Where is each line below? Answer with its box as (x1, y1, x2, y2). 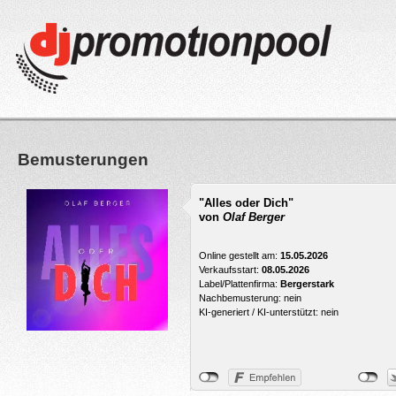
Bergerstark (280, 278, 334, 289)
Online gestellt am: (199, 249, 280, 261)
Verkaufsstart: (199, 263, 262, 275)
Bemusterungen (18, 149, 148, 169)
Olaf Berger (223, 209, 285, 224)
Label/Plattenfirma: (199, 278, 280, 289)
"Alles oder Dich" (199, 195, 293, 209)
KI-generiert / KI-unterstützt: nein (199, 306, 339, 317)
